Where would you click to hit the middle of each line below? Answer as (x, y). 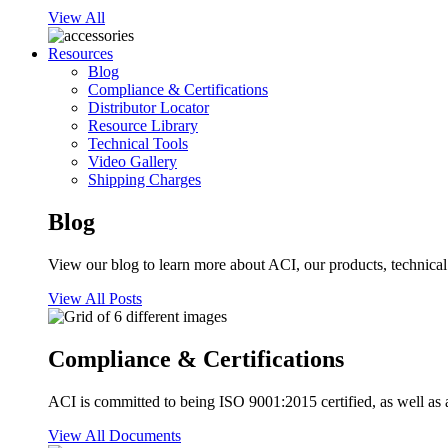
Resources (80, 54)
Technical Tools (138, 144)
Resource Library (143, 126)
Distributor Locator (148, 108)
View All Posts (95, 299)
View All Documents (114, 436)
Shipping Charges (144, 180)
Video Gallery (132, 162)
